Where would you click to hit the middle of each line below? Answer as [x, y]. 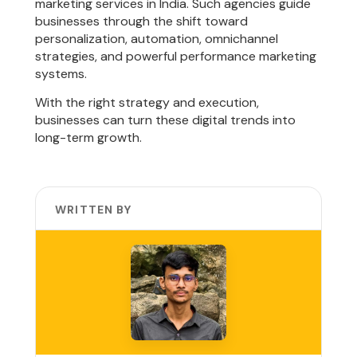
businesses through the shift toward [142, 21]
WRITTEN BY [94, 210]
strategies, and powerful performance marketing [176, 56]
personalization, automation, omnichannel [157, 38]
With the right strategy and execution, [147, 103]
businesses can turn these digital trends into [166, 120]
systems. [61, 73]
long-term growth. [89, 138]
